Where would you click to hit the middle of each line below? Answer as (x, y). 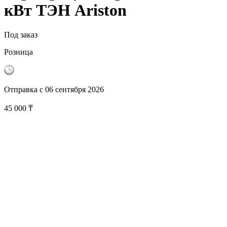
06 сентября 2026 (74, 90)
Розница (18, 52)
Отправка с (24, 90)
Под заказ (21, 35)
